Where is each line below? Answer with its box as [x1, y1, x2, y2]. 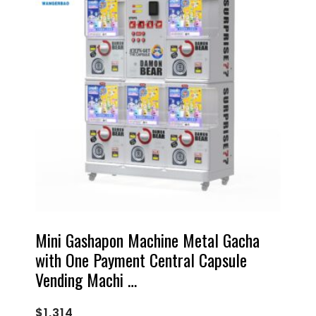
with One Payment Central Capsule [35, 246, 247, 272]
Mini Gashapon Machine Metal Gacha [35, 226, 260, 253]
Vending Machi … [35, 266, 137, 292]
